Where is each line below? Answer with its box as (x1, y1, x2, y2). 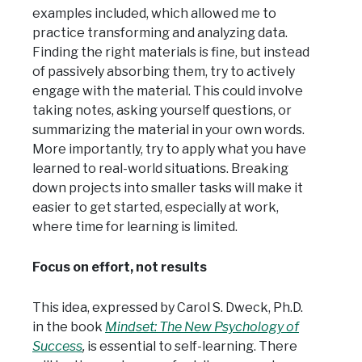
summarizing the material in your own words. (32, 122, 305, 138)
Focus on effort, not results (32, 259, 207, 276)
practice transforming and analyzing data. (32, 25, 288, 41)
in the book (32, 319, 105, 335)
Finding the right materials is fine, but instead (32, 44, 309, 61)
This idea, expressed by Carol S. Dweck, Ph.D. (32, 300, 303, 316)
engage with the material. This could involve (32, 83, 303, 99)
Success (32, 339, 82, 355)
